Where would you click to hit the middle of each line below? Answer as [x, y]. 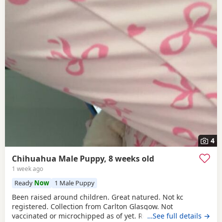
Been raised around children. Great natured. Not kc [98, 197]
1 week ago [28, 169]
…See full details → [179, 216]
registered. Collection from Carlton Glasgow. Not [92, 206]
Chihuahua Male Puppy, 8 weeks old [83, 159]
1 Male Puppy [74, 183]
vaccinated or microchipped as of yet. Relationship [96, 216]
